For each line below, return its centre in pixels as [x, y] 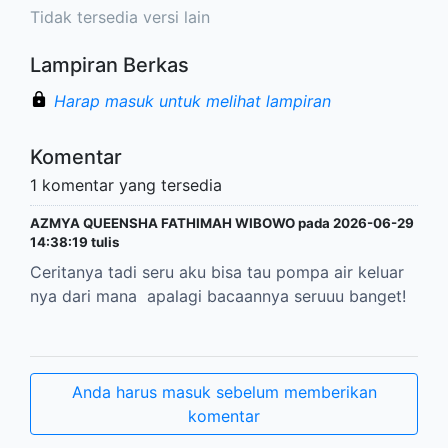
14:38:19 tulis [74, 242]
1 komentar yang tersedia [126, 185]
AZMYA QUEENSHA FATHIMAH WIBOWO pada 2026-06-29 [222, 223]
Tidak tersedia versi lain [120, 17]
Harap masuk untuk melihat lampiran [192, 101]
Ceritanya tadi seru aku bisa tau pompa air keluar [217, 272]
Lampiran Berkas [109, 65]
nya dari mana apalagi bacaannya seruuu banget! [220, 296]
